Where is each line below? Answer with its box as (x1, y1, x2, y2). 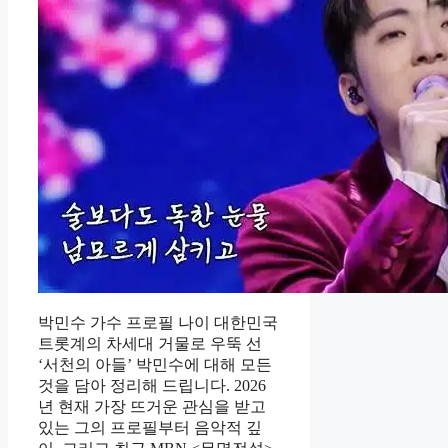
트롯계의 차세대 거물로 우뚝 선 (38, 335, 262, 353)
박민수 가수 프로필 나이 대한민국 (38, 314, 278, 332)
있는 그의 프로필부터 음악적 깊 (38, 419, 262, 437)
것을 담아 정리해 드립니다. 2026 (38, 377, 266, 395)
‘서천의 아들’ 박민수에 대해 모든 (38, 356, 272, 374)
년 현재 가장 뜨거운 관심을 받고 (38, 398, 266, 416)
